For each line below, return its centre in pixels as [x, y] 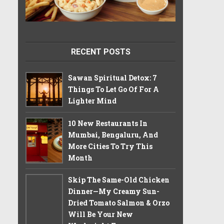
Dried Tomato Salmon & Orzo [119, 203]
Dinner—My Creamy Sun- [114, 191]
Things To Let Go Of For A [113, 89]
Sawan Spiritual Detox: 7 [112, 78]
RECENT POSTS [100, 52]
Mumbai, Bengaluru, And [113, 135]
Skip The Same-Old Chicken [119, 180]
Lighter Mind [92, 101]
